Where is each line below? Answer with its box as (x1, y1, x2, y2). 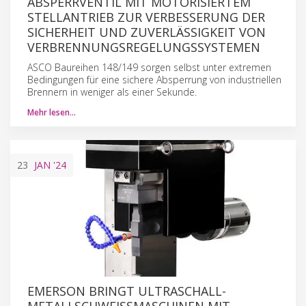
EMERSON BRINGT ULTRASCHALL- (27, 282, 226, 299)
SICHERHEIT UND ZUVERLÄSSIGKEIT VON (27, 23, 266, 40)
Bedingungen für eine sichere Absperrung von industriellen (27, 72, 281, 86)
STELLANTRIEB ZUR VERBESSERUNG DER (27, 8, 265, 25)
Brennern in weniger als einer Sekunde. (27, 85, 197, 98)
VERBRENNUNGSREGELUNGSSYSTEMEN (27, 38, 260, 55)
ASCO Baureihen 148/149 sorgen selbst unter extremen (27, 60, 271, 74)
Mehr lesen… (27, 106, 76, 118)
